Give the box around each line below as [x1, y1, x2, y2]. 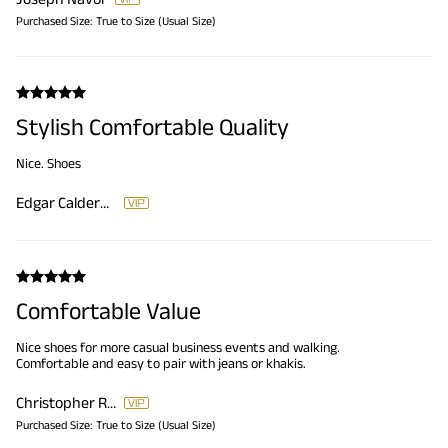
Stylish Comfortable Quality [16, 113, 289, 141]
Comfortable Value [16, 297, 201, 325]
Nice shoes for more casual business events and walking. [16, 339, 340, 356]
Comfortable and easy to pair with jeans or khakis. [16, 355, 306, 372]
